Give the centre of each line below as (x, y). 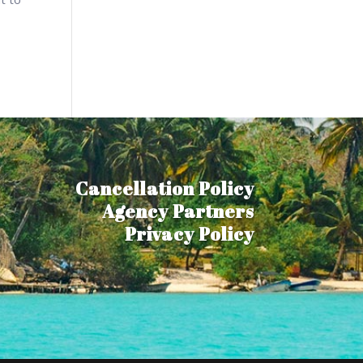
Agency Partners (178, 211)
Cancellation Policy (164, 189)
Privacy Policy (189, 234)
